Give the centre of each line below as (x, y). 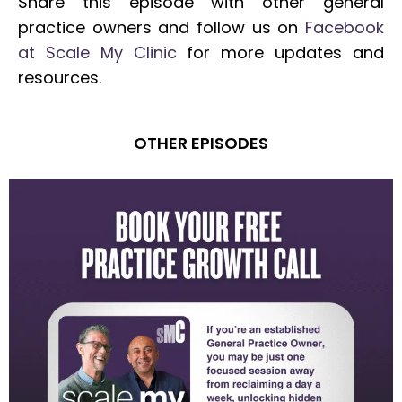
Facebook (345, 27)
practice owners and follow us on (162, 27)
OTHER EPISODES (201, 143)
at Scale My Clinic (97, 52)
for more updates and (280, 52)
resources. (60, 78)
